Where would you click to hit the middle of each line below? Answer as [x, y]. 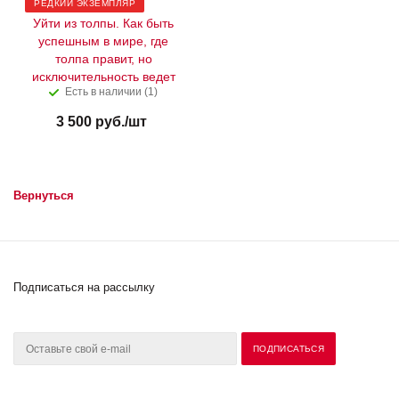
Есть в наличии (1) [111, 91]
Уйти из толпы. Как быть [103, 23]
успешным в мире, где [103, 41]
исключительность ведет [103, 76]
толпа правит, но [103, 58]
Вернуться [44, 195]
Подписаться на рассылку [84, 287]
